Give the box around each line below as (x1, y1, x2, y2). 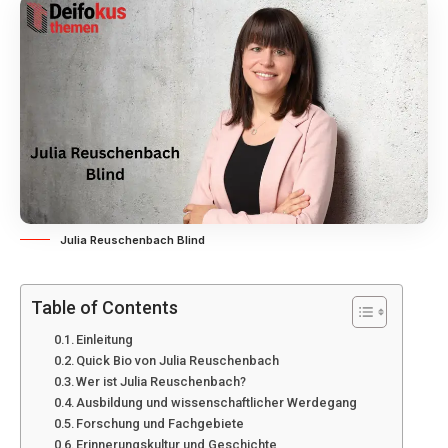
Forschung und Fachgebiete (76, 416, 245, 432)
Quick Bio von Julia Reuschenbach (76, 353, 280, 369)
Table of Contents (31, 297, 178, 319)
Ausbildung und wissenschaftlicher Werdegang (76, 395, 358, 411)
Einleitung (76, 332, 134, 348)
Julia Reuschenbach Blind (60, 233, 205, 248)
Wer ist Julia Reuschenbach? (76, 374, 247, 390)
